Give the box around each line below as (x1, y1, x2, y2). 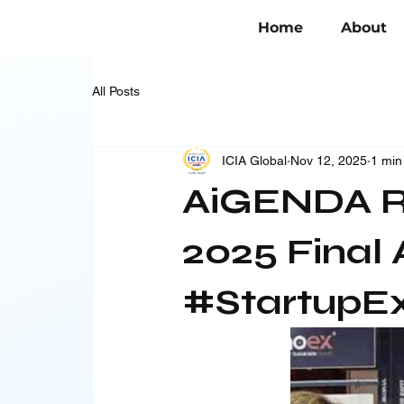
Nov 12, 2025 (290, 153, 368, 169)
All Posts (92, 84, 141, 99)
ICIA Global (222, 153, 288, 169)
